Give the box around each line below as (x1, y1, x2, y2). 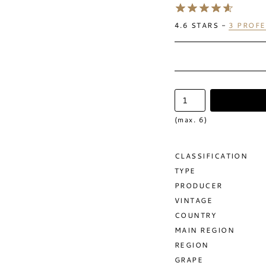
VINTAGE (175, 195, 213, 205)
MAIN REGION (175, 225, 235, 235)
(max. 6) (175, 115, 208, 124)
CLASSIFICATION (175, 151, 248, 160)
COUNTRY (175, 210, 217, 220)
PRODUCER (175, 180, 223, 190)
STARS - (188, 20, 229, 30)
